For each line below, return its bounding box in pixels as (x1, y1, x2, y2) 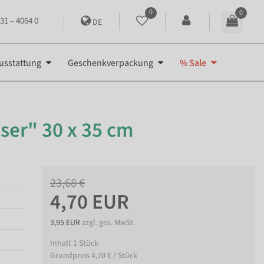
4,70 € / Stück (91, 249, 137, 262)
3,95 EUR (50, 216, 82, 229)
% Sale (180, 56, 206, 70)
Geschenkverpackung (68, 56, 153, 70)
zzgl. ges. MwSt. (82, 216, 135, 229)
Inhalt (50, 237, 73, 249)
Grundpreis (50, 249, 91, 262)
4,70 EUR (50, 187, 129, 217)
